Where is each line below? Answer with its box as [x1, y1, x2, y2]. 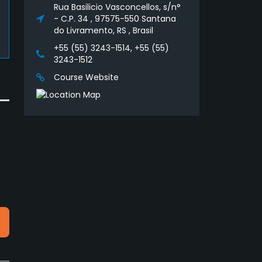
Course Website [54, 71, 119, 84]
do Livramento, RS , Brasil [54, 25, 153, 37]
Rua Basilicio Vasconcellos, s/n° [54, 1, 181, 13]
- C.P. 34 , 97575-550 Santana [54, 13, 176, 25]
